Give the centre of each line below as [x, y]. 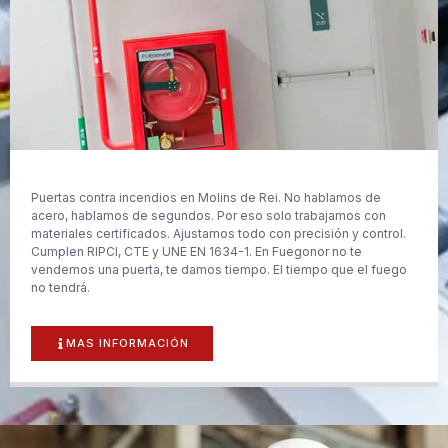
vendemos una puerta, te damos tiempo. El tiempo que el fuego [219, 270]
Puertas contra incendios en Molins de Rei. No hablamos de [206, 198]
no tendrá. [60, 288]
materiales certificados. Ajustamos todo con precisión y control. [218, 234]
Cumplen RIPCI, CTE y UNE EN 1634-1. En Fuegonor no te [196, 252]
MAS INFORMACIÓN [127, 342]
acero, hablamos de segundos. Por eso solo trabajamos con [208, 216]
